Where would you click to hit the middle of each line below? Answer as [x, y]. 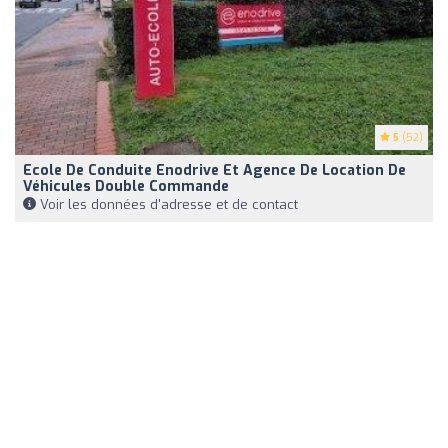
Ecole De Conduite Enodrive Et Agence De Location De [214, 170]
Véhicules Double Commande [126, 186]
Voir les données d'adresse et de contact [167, 204]
